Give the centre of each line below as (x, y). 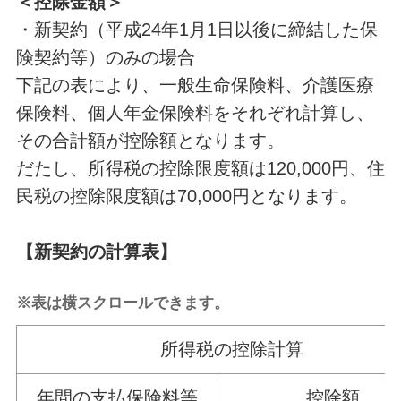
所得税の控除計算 (232, 349)
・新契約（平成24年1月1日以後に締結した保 (196, 29)
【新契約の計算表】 (96, 251)
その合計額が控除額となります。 (150, 140)
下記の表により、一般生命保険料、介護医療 (195, 85)
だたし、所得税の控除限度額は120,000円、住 (200, 168)
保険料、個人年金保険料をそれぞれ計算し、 (195, 112)
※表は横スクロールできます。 (122, 302)
